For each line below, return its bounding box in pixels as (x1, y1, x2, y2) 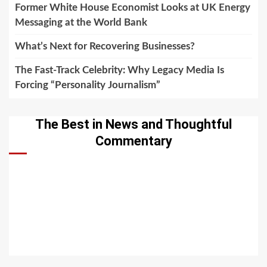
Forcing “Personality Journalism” (15, 80, 160, 91)
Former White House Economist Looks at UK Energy (15, 2, 250, 13)
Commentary (95, 133, 172, 149)
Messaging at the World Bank (15, 17, 147, 28)
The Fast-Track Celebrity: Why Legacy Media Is (15, 65, 224, 76)
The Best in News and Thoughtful (35, 117, 232, 132)
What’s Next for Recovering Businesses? (15, 41, 195, 52)
